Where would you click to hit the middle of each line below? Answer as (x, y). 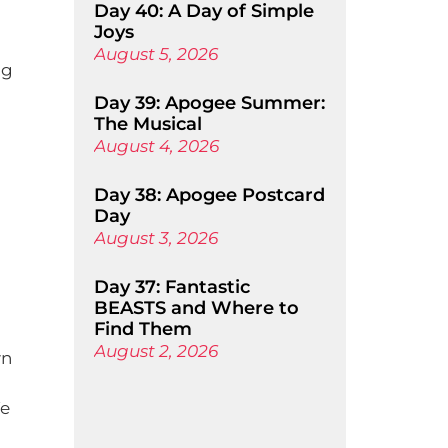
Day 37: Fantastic (171, 287)
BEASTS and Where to (196, 308)
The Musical (147, 124)
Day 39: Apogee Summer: (209, 103)
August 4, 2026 (156, 146)
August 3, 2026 (155, 238)
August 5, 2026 (155, 54)
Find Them (142, 329)
